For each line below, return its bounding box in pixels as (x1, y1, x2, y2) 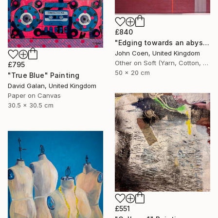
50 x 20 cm (115, 68, 150, 76)
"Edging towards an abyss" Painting (202, 38, 209, 47)
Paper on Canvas (8, 91, 61, 99)
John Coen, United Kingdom (115, 49, 200, 57)
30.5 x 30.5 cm (8, 101, 54, 109)
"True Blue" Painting (8, 71, 80, 79)
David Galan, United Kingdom (8, 81, 96, 90)
